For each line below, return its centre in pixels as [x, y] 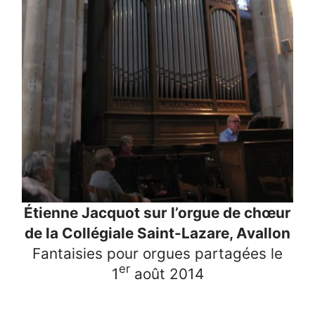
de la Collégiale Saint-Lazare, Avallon [157, 233]
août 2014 [167, 274]
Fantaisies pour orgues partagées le [157, 253]
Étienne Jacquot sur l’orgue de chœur [157, 212]
